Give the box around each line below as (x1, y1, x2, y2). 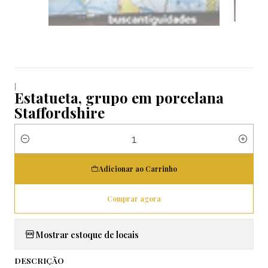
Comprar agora (107, 194, 161, 204)
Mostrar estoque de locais (35, 228, 139, 240)
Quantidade (14, 140, 61, 151)
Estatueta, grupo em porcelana (14, 88, 224, 108)
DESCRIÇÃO (14, 255, 64, 266)
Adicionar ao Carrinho (99, 164, 177, 174)
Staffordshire (14, 103, 105, 123)
